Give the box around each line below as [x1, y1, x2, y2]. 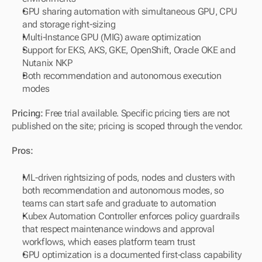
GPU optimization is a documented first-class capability [22, 249, 242, 260]
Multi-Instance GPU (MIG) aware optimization [22, 32, 202, 43]
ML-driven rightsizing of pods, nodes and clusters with [22, 172, 235, 183]
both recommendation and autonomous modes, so [22, 185, 224, 196]
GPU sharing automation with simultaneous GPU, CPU [22, 6, 237, 17]
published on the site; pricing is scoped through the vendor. [12, 120, 243, 132]
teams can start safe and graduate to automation [22, 198, 216, 209]
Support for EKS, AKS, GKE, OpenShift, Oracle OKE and [22, 44, 236, 56]
